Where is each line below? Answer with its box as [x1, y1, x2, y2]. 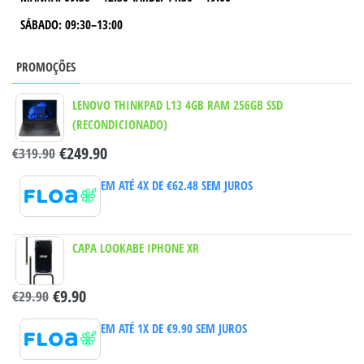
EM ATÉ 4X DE [100, 177, 167, 194]
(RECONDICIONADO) [72, 115, 167, 132]
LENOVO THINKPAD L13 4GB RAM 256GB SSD [72, 96, 283, 113]
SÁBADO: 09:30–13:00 [20, 15, 123, 32]
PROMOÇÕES [16, 58, 76, 75]
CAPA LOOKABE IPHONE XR [72, 239, 199, 256]
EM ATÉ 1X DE [100, 320, 167, 337]
